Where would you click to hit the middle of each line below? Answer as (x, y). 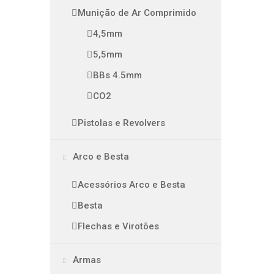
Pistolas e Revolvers (121, 123)
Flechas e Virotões (118, 226)
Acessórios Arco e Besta (131, 185)
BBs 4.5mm (117, 75)
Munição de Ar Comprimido (137, 13)
